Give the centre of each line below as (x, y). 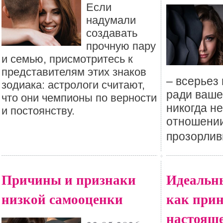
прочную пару (121, 46)
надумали (111, 20)
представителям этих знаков (74, 72)
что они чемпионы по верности (79, 98)
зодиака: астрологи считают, (73, 85)
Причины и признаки (69, 179)
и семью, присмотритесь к (67, 59)
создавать (112, 33)
